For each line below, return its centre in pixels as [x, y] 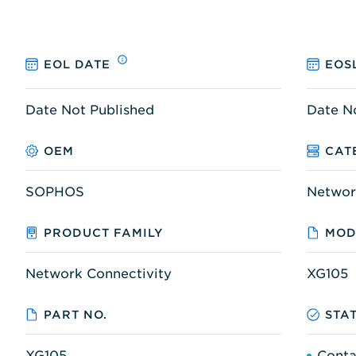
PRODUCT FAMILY [104, 232]
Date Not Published [90, 110]
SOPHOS [55, 192]
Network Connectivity [99, 273]
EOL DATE [77, 65]
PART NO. [76, 314]
